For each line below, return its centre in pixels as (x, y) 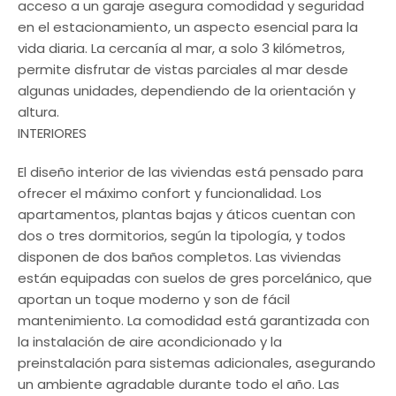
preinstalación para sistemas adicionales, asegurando (197, 363)
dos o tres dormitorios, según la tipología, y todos (182, 236)
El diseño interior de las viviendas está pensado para (190, 172)
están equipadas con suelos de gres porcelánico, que (195, 278)
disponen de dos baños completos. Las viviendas (179, 257)
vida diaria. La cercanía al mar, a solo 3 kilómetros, (181, 48)
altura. (38, 112)
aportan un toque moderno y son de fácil (154, 299)
